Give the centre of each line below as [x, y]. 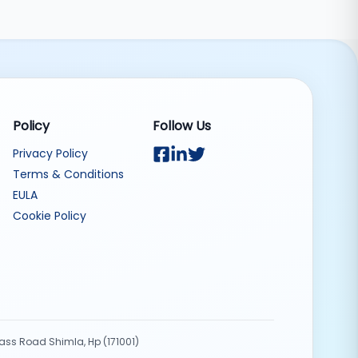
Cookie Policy [49, 216]
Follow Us [182, 126]
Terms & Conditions [68, 174]
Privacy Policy [50, 153]
